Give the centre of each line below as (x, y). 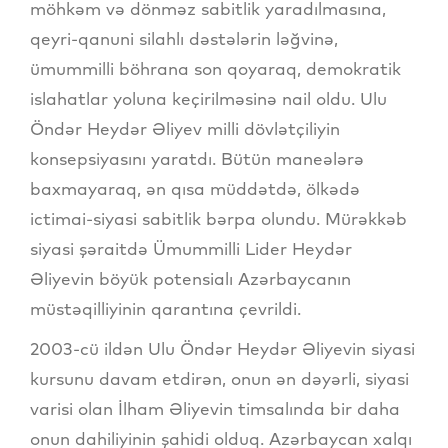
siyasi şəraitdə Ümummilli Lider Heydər (191, 249)
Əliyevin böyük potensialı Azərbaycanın (190, 279)
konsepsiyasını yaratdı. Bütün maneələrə (197, 159)
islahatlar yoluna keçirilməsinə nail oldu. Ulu (208, 99)
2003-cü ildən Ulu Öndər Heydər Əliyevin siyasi (222, 349)
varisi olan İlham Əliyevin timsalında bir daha (215, 409)
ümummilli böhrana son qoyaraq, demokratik (215, 69)
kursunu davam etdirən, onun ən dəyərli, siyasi (219, 379)
